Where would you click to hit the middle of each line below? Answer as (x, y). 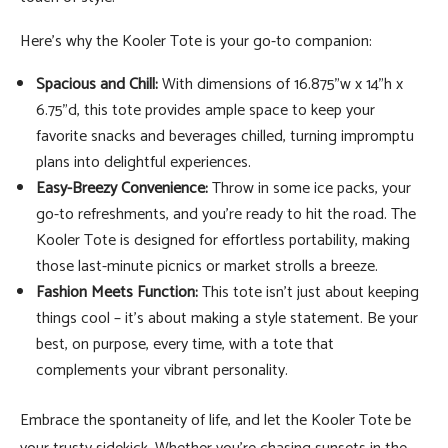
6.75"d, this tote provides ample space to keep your (205, 111)
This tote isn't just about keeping (308, 293)
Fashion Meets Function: (117, 293)
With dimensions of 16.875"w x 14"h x (280, 85)
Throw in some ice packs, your (309, 189)
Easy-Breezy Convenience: (122, 189)
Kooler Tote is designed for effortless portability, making (223, 241)
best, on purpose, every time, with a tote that (185, 345)
